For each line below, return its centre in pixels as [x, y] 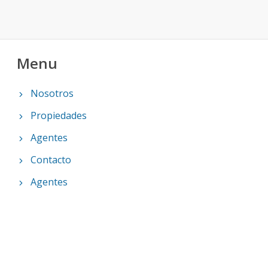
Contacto [51, 160]
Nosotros [52, 93]
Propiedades [58, 115]
